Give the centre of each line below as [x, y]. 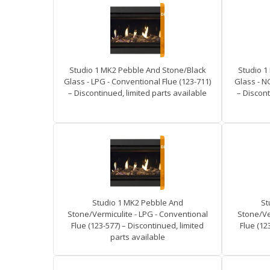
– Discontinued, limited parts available [137, 93]
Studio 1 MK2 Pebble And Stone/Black [137, 70]
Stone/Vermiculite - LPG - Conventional [137, 214]
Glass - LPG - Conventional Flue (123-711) [137, 81]
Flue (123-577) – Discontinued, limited [137, 225]
